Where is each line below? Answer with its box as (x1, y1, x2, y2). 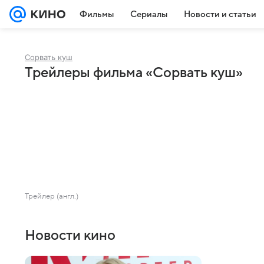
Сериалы (130, 9, 167, 19)
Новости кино (25, 228, 115, 243)
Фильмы (80, 9, 114, 19)
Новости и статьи (184, 9, 256, 19)
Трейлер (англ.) (25, 192, 78, 200)
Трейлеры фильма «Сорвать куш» (25, 65, 243, 81)
